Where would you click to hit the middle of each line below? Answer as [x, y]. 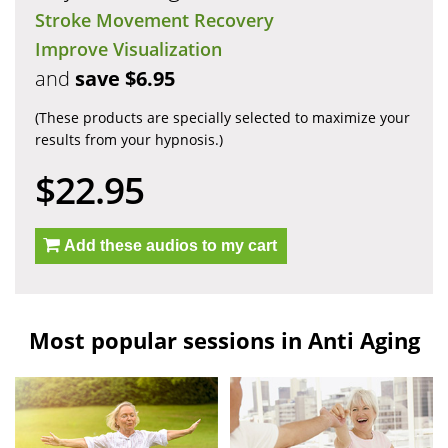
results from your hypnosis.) [129, 140]
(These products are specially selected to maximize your [222, 118]
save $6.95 [125, 79]
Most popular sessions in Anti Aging [224, 340]
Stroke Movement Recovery [154, 20]
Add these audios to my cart [170, 246]
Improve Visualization [128, 49]
